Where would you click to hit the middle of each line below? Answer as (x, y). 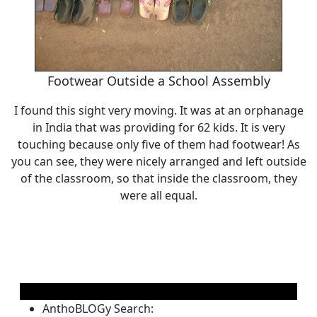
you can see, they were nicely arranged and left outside (158, 161)
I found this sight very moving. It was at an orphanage (158, 110)
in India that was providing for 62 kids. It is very (158, 127)
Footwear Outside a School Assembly (158, 81)
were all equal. (158, 195)
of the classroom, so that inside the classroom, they (158, 178)
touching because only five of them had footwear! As (158, 144)
